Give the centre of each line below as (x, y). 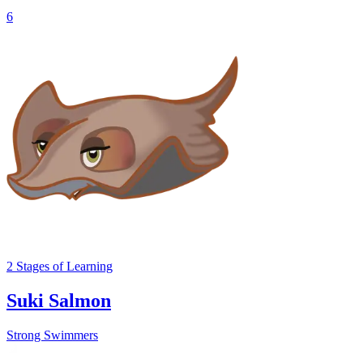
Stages (33, 267)
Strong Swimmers (52, 335)
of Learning (81, 267)
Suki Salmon (59, 301)
